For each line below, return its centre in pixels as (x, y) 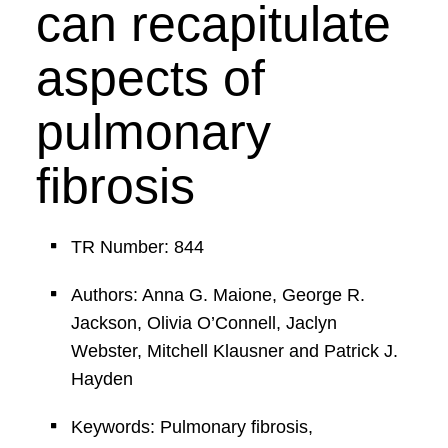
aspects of (150, 78)
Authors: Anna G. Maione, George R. (217, 295)
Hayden (101, 379)
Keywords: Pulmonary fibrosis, (191, 427)
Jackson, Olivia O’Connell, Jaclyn (203, 323)
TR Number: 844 (137, 247)
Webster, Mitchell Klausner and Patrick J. (234, 351)
